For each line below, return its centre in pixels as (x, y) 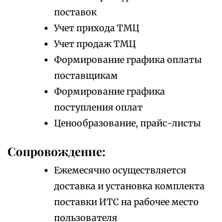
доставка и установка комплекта (129, 186)
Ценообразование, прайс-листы (127, 123)
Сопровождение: (56, 151)
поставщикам (86, 76)
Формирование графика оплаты (128, 60)
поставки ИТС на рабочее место (126, 202)
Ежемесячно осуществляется (120, 170)
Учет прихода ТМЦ (97, 28)
